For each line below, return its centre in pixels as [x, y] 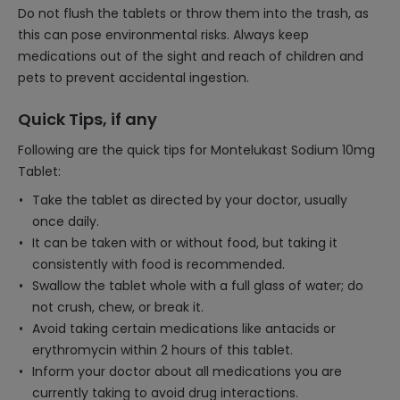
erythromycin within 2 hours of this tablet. [162, 350]
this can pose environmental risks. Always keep [163, 35]
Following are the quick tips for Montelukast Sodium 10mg [196, 150]
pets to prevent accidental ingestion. [133, 78]
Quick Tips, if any [87, 119]
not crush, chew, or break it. [118, 307]
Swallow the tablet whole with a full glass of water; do [198, 286]
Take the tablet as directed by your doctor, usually [190, 200]
